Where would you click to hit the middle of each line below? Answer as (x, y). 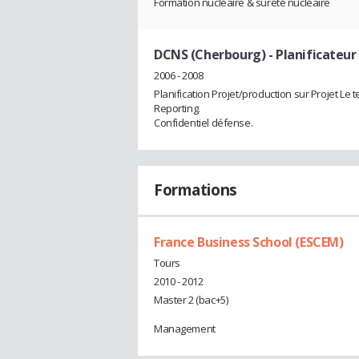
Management (185, 328)
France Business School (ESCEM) (249, 242)
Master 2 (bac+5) (191, 299)
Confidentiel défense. (204, 123)
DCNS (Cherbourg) (210, 55)
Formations (196, 190)
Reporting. (177, 109)
